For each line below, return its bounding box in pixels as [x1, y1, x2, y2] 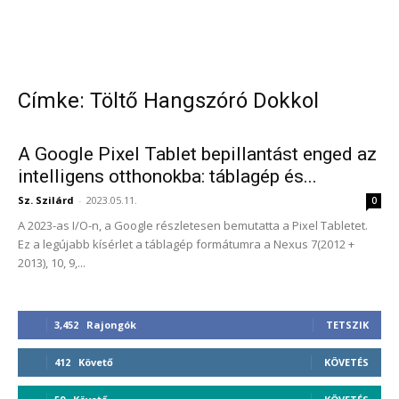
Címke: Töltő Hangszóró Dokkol [18, 88, 319, 113]
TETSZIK [326, 318, 369, 331]
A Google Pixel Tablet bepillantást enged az [18, 143, 377, 165]
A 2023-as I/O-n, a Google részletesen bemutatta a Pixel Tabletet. [18, 217, 368, 233]
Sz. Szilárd [18, 193, 74, 207]
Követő [78, 355, 113, 369]
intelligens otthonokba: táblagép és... [18, 166, 317, 187]
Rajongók [86, 318, 136, 331]
